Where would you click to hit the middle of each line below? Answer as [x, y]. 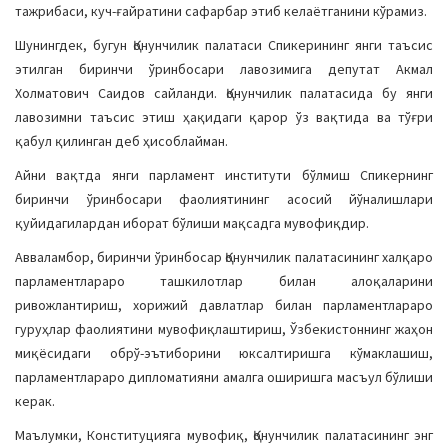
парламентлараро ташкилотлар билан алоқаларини [224, 281]
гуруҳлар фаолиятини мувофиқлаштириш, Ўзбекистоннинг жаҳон [224, 329]
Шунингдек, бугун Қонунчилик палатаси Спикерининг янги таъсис [224, 45]
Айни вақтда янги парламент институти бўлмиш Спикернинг [224, 175]
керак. [35, 401]
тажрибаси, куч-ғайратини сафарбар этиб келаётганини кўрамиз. [221, 11]
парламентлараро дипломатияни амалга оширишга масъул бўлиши [224, 377]
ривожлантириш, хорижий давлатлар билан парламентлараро [224, 305]
